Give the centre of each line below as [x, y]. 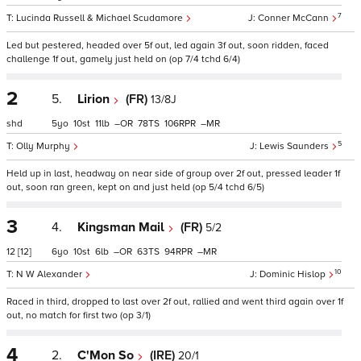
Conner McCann [295, 18]
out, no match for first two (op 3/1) [79, 315]
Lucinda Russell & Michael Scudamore [101, 18]
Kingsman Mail [122, 227]
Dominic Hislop [294, 274]
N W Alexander [50, 274]
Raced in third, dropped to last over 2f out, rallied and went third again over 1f [175, 302]
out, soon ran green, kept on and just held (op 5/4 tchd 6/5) [135, 187]
